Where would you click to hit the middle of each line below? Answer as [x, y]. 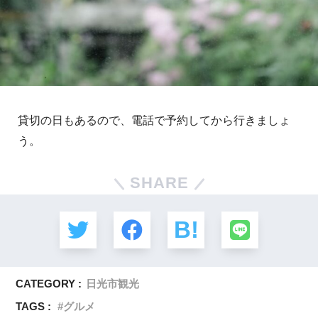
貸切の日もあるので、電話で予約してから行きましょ [154, 120]
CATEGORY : [49, 283]
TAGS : [34, 306]
